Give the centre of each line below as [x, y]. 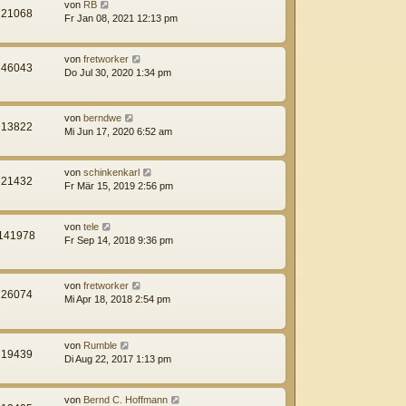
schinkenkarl [111, 173]
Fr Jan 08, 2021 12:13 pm [121, 18]
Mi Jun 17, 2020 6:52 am [118, 132]
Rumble [100, 345]
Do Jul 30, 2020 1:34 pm [118, 72]
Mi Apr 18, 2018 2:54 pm [117, 300]
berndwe [102, 118]
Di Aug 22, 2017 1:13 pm [118, 358]
